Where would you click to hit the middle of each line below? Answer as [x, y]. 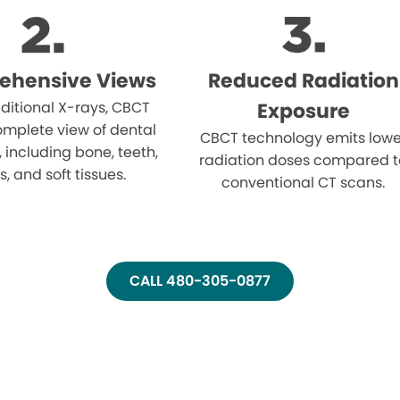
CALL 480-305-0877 [200, 280]
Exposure [303, 111]
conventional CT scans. [304, 182]
